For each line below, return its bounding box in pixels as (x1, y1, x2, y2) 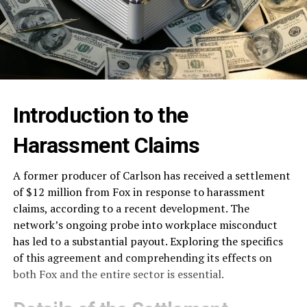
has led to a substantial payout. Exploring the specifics (12, 233, 283, 249)
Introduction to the (12, 101, 188, 128)
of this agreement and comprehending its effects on (12, 249, 272, 265)
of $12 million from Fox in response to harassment (12, 184, 265, 199)
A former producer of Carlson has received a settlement (12, 167, 291, 183)
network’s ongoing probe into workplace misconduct (12, 217, 278, 232)
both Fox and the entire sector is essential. (12, 266, 224, 282)
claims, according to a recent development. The (12, 200, 249, 216)
